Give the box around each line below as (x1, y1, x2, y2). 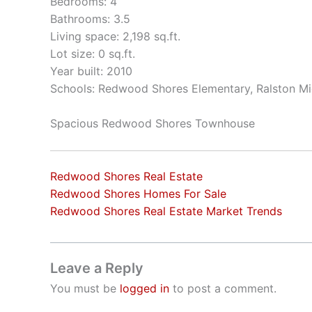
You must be (50, 281, 120, 295)
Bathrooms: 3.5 (50, 11, 130, 26)
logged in (120, 281, 169, 295)
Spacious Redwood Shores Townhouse (50, 116, 255, 131)
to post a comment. (169, 281, 276, 295)
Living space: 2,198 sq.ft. (50, 29, 180, 43)
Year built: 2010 (50, 63, 132, 78)
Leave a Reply (50, 259, 143, 276)
